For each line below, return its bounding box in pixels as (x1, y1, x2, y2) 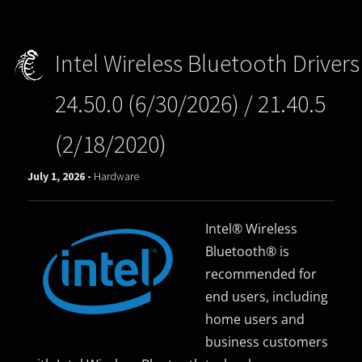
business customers (205, 332, 329, 351)
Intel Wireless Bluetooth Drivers (54, 47, 360, 78)
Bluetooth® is (205, 242, 290, 260)
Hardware (94, 168, 140, 183)
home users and (205, 309, 305, 328)
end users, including (205, 287, 329, 305)
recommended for (205, 264, 318, 283)
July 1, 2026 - (27, 168, 95, 183)
